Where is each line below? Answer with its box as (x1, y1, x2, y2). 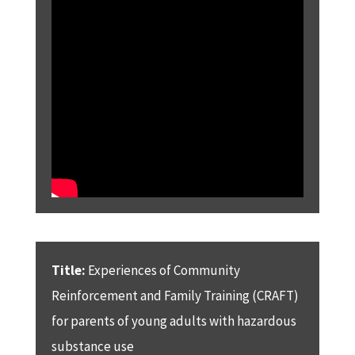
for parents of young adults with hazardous (51, 311, 296, 330)
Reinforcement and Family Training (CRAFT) (51, 286, 299, 304)
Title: (51, 261, 86, 279)
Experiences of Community (85, 261, 240, 279)
